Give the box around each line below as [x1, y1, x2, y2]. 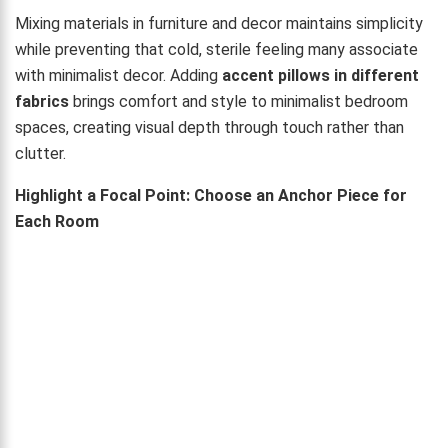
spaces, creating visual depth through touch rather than [15, 117, 404, 137]
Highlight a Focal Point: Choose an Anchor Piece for [15, 185, 407, 205]
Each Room [15, 211, 99, 231]
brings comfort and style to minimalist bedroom [69, 91, 408, 111]
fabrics [15, 91, 69, 111]
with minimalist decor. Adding [15, 65, 222, 85]
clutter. [15, 143, 66, 163]
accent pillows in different [222, 65, 419, 85]
